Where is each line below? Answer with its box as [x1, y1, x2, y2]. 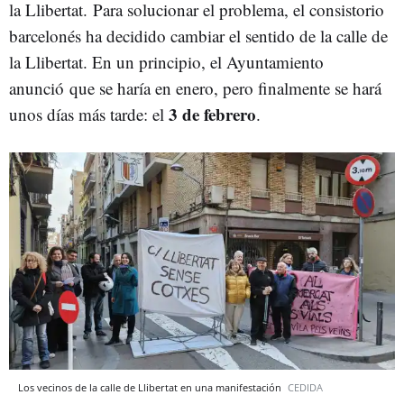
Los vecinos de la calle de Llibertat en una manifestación [18, 380, 284, 394]
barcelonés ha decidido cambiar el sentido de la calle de [9, 24, 388, 47]
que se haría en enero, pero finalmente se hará [69, 77, 381, 99]
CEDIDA [288, 380, 323, 394]
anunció [9, 77, 69, 99]
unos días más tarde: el [9, 103, 169, 125]
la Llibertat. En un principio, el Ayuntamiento [9, 50, 324, 73]
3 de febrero [169, 102, 256, 126]
